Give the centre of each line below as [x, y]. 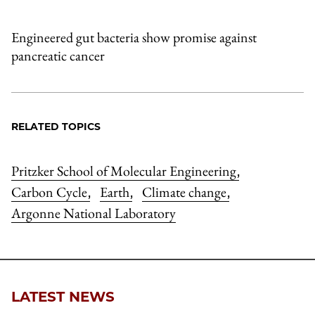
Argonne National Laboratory [94, 213]
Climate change [186, 192]
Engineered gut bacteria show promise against [134, 37]
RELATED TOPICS [56, 127]
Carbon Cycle [51, 192]
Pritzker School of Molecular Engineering [125, 171]
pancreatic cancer [58, 56]
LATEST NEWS [63, 297]
